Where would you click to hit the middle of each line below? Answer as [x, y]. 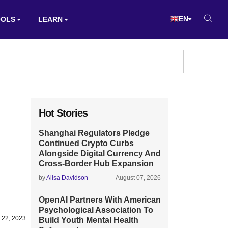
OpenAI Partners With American [100, 200]
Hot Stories [63, 113]
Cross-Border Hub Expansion [96, 164]
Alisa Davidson [67, 178]
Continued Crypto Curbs [86, 143]
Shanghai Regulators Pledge [94, 133]
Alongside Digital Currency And [100, 153]
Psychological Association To [96, 210]
